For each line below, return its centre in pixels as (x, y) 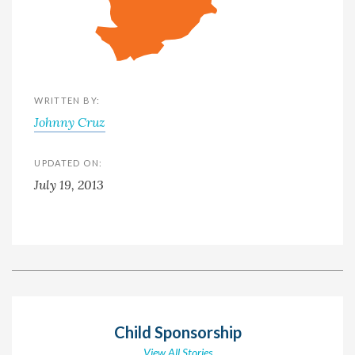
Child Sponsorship (177, 332)
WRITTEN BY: (67, 100)
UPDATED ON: (69, 163)
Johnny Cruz (70, 122)
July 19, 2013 (69, 185)
